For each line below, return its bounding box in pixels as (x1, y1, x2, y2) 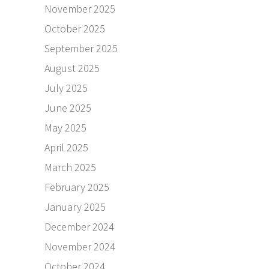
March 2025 (44, 160, 96, 174)
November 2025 (44, 1, 115, 16)
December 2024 (44, 219, 114, 234)
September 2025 (44, 41, 118, 55)
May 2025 (44, 120, 86, 134)
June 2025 (44, 100, 91, 115)
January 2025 (44, 199, 106, 214)
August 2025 (44, 61, 100, 75)
